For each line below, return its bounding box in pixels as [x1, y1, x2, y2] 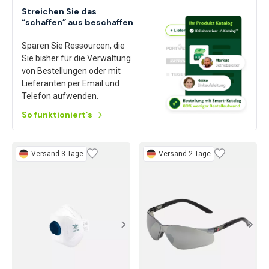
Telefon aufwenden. [22, 91, 98, 101]
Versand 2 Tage [158, 149, 211, 158]
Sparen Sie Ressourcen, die [22, 40, 125, 50]
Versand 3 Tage [31, 149, 83, 158]
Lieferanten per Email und [22, 78, 119, 88]
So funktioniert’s [22, 109, 92, 120]
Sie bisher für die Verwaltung [22, 53, 131, 63]
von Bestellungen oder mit [22, 65, 121, 76]
